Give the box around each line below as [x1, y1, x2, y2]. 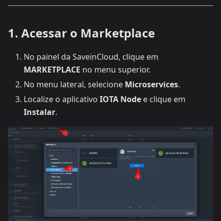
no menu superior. [80, 64, 150, 75]
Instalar [24, 107, 55, 117]
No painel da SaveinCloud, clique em [24, 51, 158, 62]
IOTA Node [100, 94, 141, 105]
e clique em [141, 94, 185, 105]
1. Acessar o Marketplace [8, 25, 155, 41]
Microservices [125, 79, 178, 90]
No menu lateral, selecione [24, 79, 125, 90]
